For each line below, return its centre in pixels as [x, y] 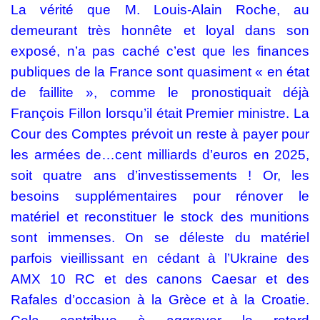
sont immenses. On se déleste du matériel [160, 238]
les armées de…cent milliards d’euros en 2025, [160, 155]
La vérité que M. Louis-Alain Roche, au [160, 10]
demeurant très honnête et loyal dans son [160, 31]
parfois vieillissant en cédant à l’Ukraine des [160, 259]
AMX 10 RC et [68, 279]
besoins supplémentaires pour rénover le [160, 196]
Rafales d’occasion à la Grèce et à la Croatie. [160, 300]
